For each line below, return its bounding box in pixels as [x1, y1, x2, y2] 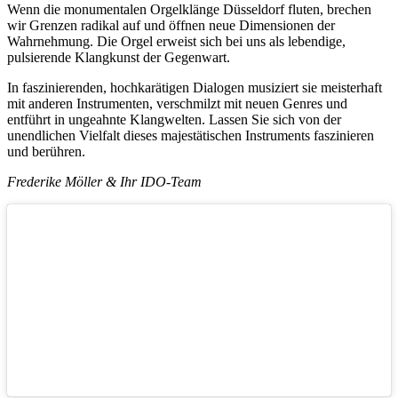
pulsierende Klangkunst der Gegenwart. [7, 49, 230, 65]
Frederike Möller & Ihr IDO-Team [7, 173, 202, 189]
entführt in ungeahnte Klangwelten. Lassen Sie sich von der [7, 111, 341, 127]
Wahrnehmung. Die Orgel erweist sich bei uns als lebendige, [7, 33, 346, 49]
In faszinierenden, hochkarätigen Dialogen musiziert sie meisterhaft [7, 79, 382, 95]
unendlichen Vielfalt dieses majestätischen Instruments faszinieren [7, 127, 374, 143]
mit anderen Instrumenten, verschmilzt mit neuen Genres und [7, 95, 347, 111]
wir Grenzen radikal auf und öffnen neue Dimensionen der [7, 17, 335, 33]
